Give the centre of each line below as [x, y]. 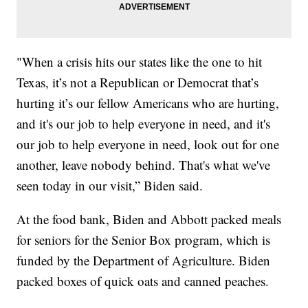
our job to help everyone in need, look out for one [148, 144]
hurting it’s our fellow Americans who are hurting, [148, 103]
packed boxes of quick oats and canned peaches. [143, 281]
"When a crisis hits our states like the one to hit [140, 62]
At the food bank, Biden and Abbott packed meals [149, 219]
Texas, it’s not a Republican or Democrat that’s [138, 82]
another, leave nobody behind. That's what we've [144, 165]
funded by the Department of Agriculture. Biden [144, 261]
